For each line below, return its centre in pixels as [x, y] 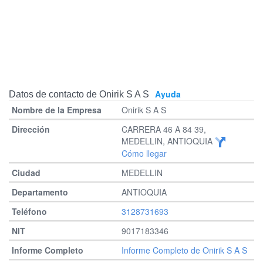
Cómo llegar [144, 154]
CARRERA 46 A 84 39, [164, 129]
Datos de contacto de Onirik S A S [79, 94]
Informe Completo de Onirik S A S [185, 250]
